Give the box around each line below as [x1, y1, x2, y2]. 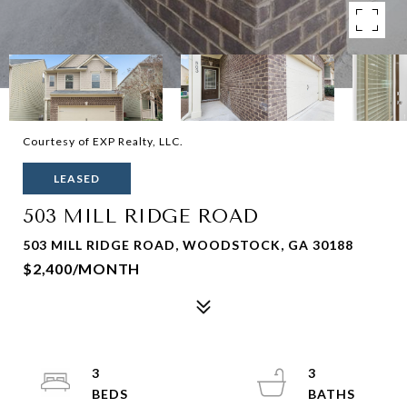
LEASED [54, 172, 100, 185]
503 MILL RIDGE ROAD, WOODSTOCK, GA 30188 [23, 237, 353, 253]
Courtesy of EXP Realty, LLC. [23, 134, 184, 148]
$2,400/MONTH [23, 260, 140, 277]
